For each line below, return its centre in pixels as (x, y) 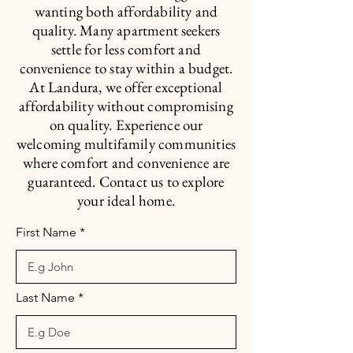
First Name (46, 232)
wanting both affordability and (126, 11)
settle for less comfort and (126, 49)
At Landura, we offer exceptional (126, 87)
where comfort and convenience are (126, 163)
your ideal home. (126, 201)
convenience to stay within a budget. (126, 68)
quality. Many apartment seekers (126, 30)
